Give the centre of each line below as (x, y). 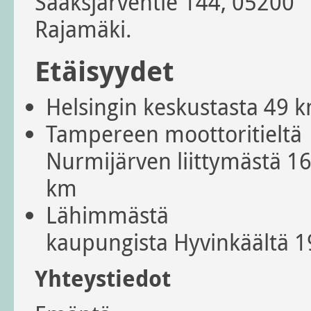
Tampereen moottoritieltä (174, 134)
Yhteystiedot (103, 279)
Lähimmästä (107, 216)
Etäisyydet (104, 71)
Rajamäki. (83, 29)
